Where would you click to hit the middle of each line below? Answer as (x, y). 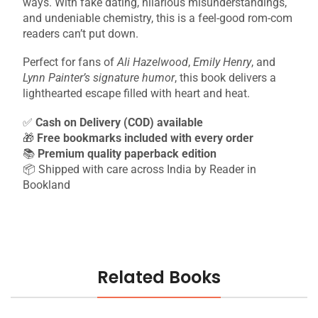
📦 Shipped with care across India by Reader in (139, 169)
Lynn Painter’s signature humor (99, 78)
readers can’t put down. (81, 33)
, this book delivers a (225, 78)
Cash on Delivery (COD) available (119, 122)
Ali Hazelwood (153, 62)
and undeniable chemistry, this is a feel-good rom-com (158, 18)
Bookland (46, 185)
